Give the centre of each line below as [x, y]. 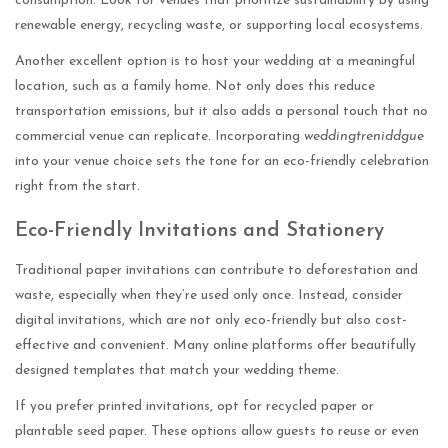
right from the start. [77, 187]
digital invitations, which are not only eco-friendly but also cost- [211, 321]
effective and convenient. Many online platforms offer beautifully [215, 346]
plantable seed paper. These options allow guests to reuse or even [217, 432]
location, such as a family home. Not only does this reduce [195, 87]
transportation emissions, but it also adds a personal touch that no [221, 112]
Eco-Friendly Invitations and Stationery [199, 231]
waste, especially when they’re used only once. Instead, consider [209, 296]
